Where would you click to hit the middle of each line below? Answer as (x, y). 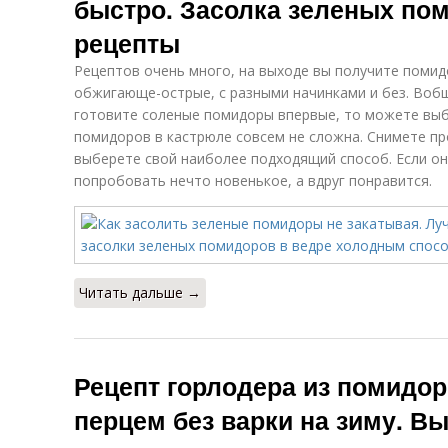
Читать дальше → (140, 292)
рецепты (127, 43)
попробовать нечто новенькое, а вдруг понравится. (253, 180)
